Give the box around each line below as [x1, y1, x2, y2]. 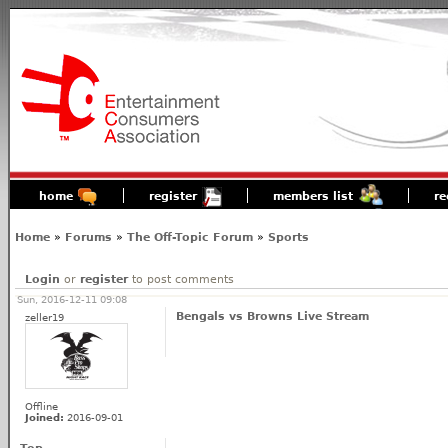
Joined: [25, 411, 64, 423]
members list [273, 190, 354, 203]
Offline [25, 400, 58, 412]
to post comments [128, 272, 234, 286]
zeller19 [25, 311, 64, 323]
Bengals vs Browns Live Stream [176, 309, 369, 323]
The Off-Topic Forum [127, 230, 253, 244]
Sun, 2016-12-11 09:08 [17, 293, 127, 305]
